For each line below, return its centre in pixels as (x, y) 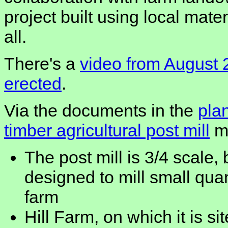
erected (33, 84)
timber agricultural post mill (107, 131)
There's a (42, 64)
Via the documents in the (101, 111)
